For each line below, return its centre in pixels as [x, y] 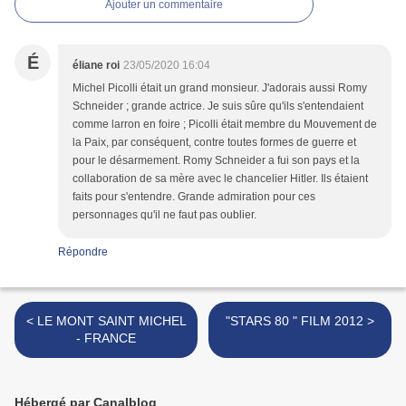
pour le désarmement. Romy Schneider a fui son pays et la [216, 160]
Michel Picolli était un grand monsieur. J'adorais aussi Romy [220, 87]
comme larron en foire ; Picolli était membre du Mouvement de [225, 124]
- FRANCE [106, 338]
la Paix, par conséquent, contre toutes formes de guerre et [214, 142]
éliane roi [96, 65]
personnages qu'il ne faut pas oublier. [164, 214]
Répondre [83, 251]
